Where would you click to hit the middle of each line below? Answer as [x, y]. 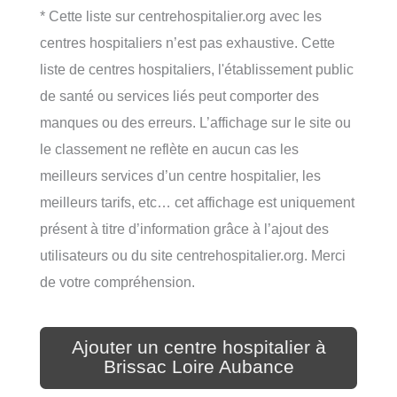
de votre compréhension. [117, 281]
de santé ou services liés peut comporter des [179, 95]
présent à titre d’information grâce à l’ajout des [184, 228]
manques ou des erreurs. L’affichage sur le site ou [195, 122]
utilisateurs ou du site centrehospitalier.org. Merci [193, 255]
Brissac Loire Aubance [198, 366]
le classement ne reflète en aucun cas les [169, 148]
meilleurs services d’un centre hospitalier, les [180, 175]
